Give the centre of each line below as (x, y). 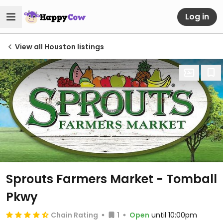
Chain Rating (74, 215)
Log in (197, 16)
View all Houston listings (59, 47)
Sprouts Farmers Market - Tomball (111, 179)
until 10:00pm (174, 215)
